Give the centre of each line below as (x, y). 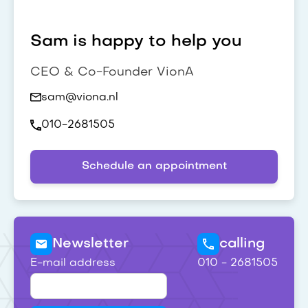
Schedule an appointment (154, 167)
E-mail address (73, 264)
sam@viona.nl (80, 97)
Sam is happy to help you (136, 42)
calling (242, 244)
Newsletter (90, 244)
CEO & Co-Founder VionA (112, 72)
